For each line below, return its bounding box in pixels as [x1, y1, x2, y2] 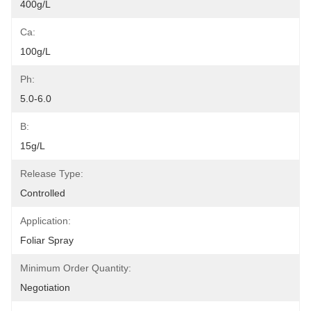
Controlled [20, 187, 65, 199]
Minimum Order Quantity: [20, 262, 131, 274]
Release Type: [20, 168, 83, 179]
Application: [20, 215, 71, 226]
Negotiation [20, 282, 70, 293]
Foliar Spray [20, 235, 74, 246]
